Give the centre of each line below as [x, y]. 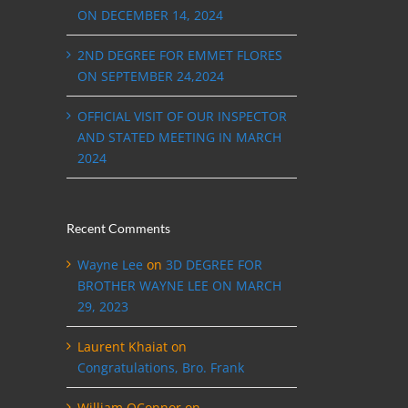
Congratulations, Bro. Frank [161, 368]
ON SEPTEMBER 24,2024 [151, 76]
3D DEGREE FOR [214, 265]
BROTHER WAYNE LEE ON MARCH [179, 286]
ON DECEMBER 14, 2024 [150, 15]
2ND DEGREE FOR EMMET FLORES [180, 55]
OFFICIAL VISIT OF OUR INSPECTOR [182, 116]
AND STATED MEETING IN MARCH [179, 137]
